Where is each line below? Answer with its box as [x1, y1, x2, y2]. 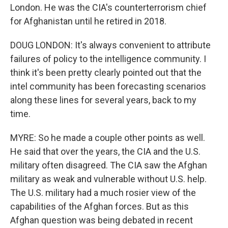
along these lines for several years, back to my [10, 95, 196, 105]
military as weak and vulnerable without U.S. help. [10, 174, 207, 184]
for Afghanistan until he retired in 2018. [10, 16, 166, 26]
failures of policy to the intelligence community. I [10, 53, 206, 64]
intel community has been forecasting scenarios [10, 81, 206, 92]
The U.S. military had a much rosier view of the [10, 187, 196, 198]
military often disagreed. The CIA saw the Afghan [10, 160, 207, 170]
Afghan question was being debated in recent [10, 215, 193, 225]
